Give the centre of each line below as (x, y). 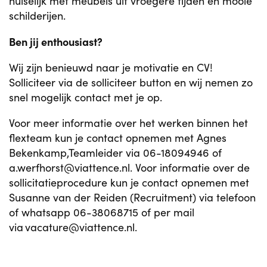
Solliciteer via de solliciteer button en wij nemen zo (131, 82)
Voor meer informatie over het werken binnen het (128, 123)
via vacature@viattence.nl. (73, 227)
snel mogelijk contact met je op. (86, 97)
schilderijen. (37, 15)
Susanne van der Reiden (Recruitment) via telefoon (132, 197)
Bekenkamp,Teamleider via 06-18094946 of (115, 153)
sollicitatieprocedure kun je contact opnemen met (129, 182)
